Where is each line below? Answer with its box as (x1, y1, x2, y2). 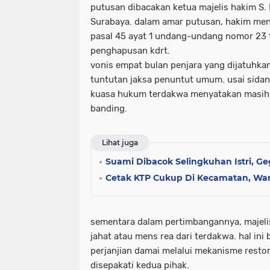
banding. (90, 103, 127, 115)
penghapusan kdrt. (90, 45, 170, 57)
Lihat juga (102, 138, 138, 148)
